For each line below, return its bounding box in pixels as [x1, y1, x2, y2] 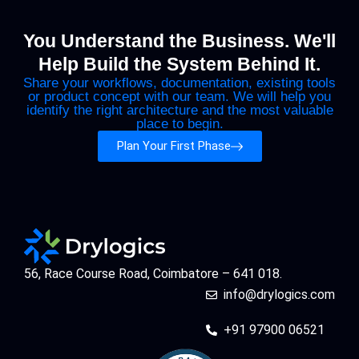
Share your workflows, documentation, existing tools [23, 75, 336, 91]
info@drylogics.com [224, 286, 335, 302]
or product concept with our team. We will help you [28, 89, 331, 105]
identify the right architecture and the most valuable [26, 103, 333, 119]
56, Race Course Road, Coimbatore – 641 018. [24, 266, 282, 282]
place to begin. [135, 116, 224, 132]
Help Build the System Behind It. [38, 54, 321, 75]
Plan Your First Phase [116, 139, 231, 154]
